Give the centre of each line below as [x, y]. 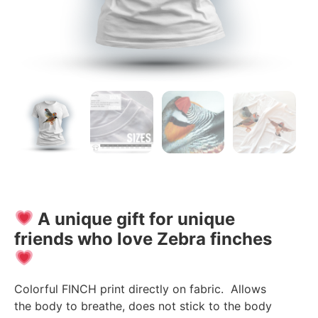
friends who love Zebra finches [143, 239]
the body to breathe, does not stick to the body [143, 306]
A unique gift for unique [137, 219]
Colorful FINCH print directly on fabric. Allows [140, 289]
